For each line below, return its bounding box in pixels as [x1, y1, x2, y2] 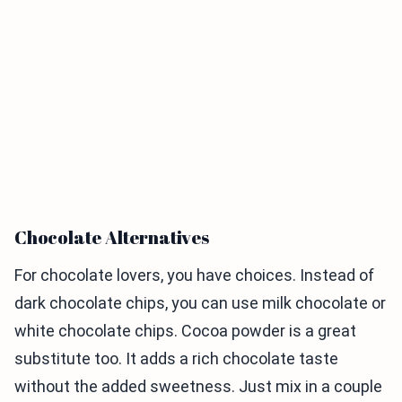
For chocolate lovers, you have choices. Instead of [14, 265, 374, 284]
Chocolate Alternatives [14, 224, 209, 249]
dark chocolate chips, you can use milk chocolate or [14, 293, 386, 312]
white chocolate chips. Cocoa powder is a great [14, 320, 356, 340]
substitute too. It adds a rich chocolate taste [14, 348, 338, 368]
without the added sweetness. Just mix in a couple [14, 376, 382, 396]
